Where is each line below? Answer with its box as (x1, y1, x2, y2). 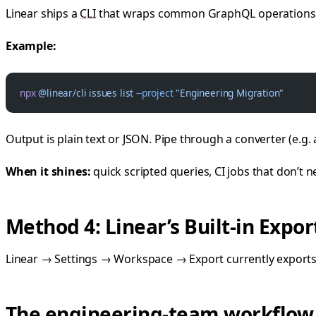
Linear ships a (6, 5, 80, 21)
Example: (6, 37, 56, 54)
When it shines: (6, 164, 91, 180)
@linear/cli (35, 85, 87, 99)
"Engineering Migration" (173, 85, 284, 99)
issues (86, 85, 118, 99)
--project (133, 85, 174, 99)
